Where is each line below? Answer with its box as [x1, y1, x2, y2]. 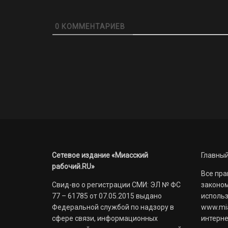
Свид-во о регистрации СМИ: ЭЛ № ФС [52, 180, 181, 189]
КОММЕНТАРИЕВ [60, 22, 125, 31]
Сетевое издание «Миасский [52, 151, 148, 159]
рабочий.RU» [52, 162, 95, 170]
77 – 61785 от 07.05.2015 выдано [52, 191, 162, 200]
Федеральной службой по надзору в [52, 203, 174, 211]
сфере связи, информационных [52, 214, 158, 222]
